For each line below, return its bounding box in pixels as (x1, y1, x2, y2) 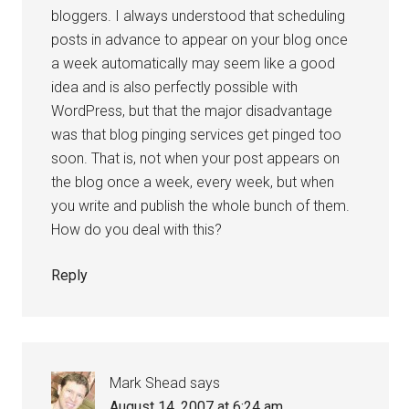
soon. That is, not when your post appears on (51, 150, 341, 167)
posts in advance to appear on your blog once (51, 31, 349, 48)
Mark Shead (110, 374, 187, 392)
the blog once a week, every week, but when (51, 173, 335, 191)
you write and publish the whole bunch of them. (51, 197, 351, 215)
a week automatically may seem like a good (51, 55, 336, 72)
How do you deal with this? (51, 221, 223, 238)
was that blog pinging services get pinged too (51, 126, 342, 143)
